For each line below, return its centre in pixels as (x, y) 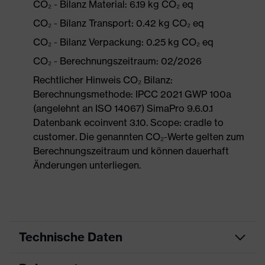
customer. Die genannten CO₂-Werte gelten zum (139, 137)
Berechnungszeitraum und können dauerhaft (131, 151)
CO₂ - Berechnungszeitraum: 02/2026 (117, 61)
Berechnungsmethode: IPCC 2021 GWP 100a (132, 94)
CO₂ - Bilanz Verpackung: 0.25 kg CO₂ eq (123, 42)
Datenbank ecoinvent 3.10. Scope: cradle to (128, 122)
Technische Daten (71, 237)
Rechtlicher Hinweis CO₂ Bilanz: (103, 80)
